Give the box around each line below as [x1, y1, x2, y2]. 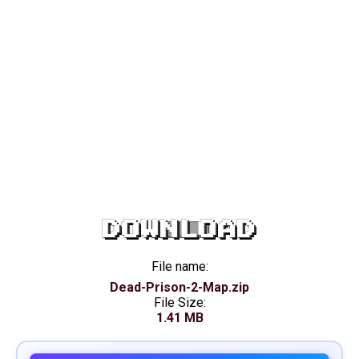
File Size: [153, 295, 206, 310]
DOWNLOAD [103, 220, 256, 240]
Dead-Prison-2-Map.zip [110, 280, 249, 295]
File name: [151, 259, 208, 274]
